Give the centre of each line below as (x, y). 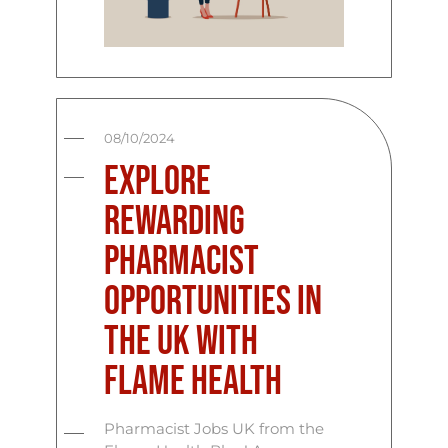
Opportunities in (213, 301)
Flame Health (193, 381)
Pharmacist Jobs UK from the (214, 428)
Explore (158, 181)
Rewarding (175, 221)
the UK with (181, 341)
